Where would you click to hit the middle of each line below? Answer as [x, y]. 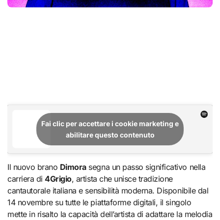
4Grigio [58, 179]
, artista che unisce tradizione [122, 179]
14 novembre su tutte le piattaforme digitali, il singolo [99, 203]
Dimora [73, 167]
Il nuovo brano [34, 167]
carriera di [26, 179]
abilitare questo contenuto [110, 135]
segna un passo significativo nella [146, 167]
